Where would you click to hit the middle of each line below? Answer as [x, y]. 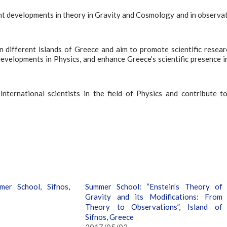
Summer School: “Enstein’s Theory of [154, 186]
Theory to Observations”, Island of [154, 206]
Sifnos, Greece [110, 217]
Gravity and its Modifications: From [154, 196]
